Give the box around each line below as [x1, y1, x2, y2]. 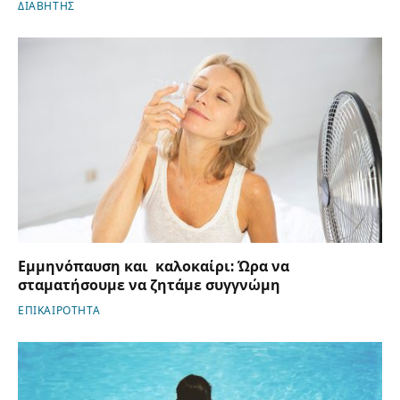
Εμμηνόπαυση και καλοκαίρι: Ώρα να [18, 257, 289, 275]
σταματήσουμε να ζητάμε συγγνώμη [18, 276, 280, 294]
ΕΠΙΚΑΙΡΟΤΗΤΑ [18, 304, 101, 317]
